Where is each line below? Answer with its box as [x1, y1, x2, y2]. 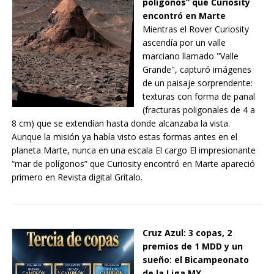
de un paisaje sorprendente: [143, 76, 253, 89]
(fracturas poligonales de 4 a [143, 103, 256, 116]
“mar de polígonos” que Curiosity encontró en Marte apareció [12, 157, 256, 169]
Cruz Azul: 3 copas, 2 [143, 226, 232, 239]
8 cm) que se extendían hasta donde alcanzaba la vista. [12, 117, 231, 129]
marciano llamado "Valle [143, 50, 239, 62]
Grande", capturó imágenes [143, 63, 252, 75]
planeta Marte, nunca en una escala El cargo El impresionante [12, 144, 256, 156]
